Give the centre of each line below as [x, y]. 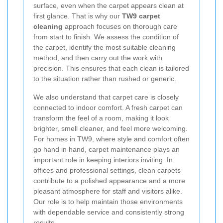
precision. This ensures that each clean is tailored [111, 68]
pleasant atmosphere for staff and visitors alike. [108, 191]
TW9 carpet [141, 16]
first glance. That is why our [78, 16]
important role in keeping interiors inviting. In [103, 160]
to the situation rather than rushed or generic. [105, 78]
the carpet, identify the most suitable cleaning [105, 47]
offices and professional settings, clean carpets [107, 170]
